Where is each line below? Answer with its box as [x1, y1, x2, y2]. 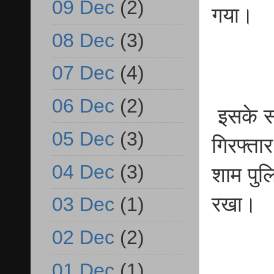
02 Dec [52, 226, 114, 249]
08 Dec [52, 29, 114, 51]
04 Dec [52, 160, 114, 183]
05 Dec [52, 127, 114, 150]
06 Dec [52, 95, 114, 117]
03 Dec [52, 193, 114, 216]
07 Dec [52, 62, 114, 84]
